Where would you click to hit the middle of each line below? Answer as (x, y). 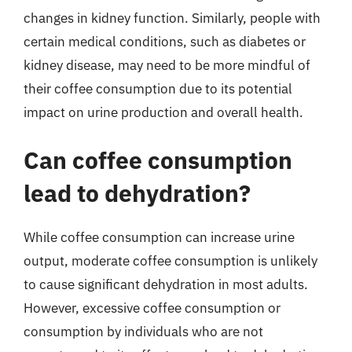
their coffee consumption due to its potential (158, 88)
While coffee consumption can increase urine (159, 237)
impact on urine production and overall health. (163, 112)
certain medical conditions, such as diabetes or (165, 41)
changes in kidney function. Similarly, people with (172, 18)
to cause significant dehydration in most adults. (166, 284)
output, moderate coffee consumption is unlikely (170, 261)
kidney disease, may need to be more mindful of (167, 65)
